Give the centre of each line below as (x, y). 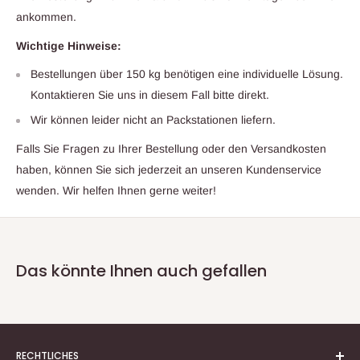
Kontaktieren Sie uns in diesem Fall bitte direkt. (150, 95)
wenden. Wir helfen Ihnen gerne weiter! (116, 191)
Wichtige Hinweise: (69, 45)
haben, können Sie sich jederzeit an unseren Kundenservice (169, 170)
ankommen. (46, 16)
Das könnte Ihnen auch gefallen (141, 271)
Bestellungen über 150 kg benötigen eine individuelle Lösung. (187, 74)
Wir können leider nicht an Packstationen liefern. (153, 120)
